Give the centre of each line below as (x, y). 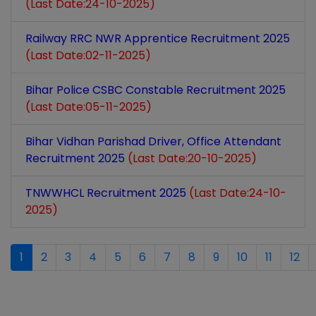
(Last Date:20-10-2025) (192, 158)
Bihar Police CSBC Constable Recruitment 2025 (156, 90)
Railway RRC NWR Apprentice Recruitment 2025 (158, 38)
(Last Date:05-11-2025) (89, 107)
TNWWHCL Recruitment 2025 (107, 193)
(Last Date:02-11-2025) (88, 55)
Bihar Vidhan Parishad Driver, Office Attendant (153, 141)
